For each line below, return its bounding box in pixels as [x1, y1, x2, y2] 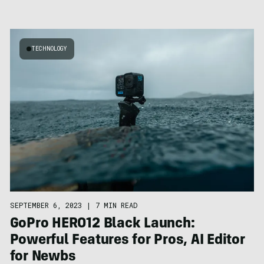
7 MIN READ [95, 200, 137, 210]
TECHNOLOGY [31, 44, 67, 52]
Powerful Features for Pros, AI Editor [9, 233, 245, 248]
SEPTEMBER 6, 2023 [9, 200, 82, 210]
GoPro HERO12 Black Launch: [9, 217, 195, 232]
